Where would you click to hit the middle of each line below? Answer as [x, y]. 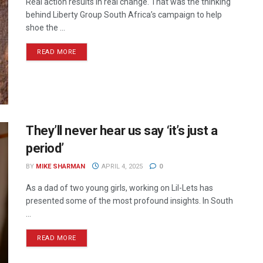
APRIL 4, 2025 [121, 167]
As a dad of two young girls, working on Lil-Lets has [119, 188]
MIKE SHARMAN [60, 167]
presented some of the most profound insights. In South [129, 201]
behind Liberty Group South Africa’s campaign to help [124, 15]
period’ [45, 149]
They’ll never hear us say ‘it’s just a [122, 131]
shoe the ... [45, 28]
